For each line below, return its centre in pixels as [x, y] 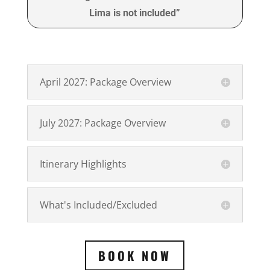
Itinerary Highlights [83, 164]
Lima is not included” [135, 13]
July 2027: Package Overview [102, 123]
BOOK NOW [135, 256]
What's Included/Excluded [98, 205]
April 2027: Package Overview [105, 82]
